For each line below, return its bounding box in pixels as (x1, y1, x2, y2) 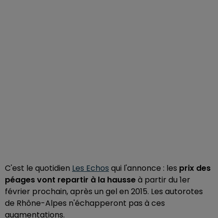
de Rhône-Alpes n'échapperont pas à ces (5, 198, 165, 209)
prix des (177, 163, 211, 174)
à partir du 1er (136, 174, 190, 185)
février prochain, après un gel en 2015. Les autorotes (5, 186, 203, 197)
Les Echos (72, 163, 109, 174)
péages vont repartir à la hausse (5, 174, 136, 185)
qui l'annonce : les (109, 163, 177, 174)
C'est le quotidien (5, 163, 72, 174)
